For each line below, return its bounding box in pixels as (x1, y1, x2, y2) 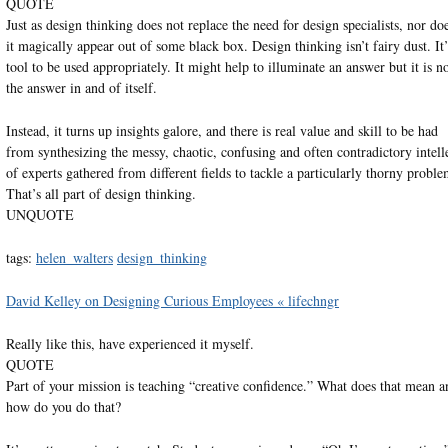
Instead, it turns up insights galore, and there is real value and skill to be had (5, 120, 438, 140)
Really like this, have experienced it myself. (5, 333, 254, 353)
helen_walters (35, 247, 113, 267)
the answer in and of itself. (5, 77, 157, 97)
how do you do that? (5, 396, 121, 416)
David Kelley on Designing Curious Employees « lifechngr (5, 290, 339, 310)
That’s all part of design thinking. (5, 183, 196, 203)
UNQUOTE (5, 204, 74, 224)
